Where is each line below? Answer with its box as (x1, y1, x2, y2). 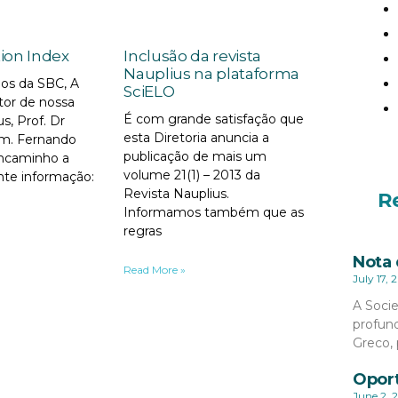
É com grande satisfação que (123, 110, 305, 127)
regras (123, 222, 163, 239)
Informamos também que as (123, 203, 305, 220)
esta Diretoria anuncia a (123, 129, 270, 146)
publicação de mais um (123, 147, 267, 164)
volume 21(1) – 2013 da (123, 166, 261, 183)
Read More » (123, 262, 187, 276)
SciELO (123, 82, 175, 100)
